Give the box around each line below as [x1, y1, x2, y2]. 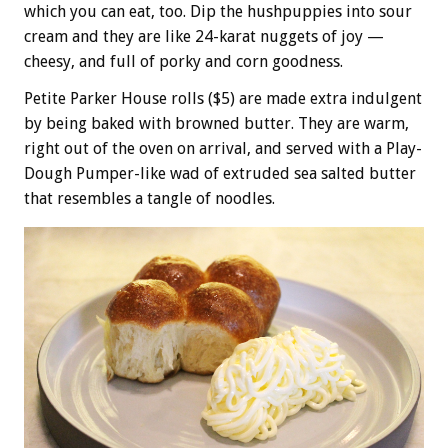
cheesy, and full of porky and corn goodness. [24, 51, 343, 71]
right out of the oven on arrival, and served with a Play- [24, 138, 422, 158]
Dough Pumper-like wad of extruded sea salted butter [24, 163, 416, 183]
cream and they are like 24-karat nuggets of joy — [24, 26, 384, 46]
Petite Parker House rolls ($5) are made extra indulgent [24, 88, 422, 108]
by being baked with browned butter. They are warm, [24, 113, 409, 133]
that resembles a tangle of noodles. [24, 188, 275, 208]
